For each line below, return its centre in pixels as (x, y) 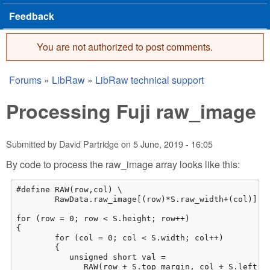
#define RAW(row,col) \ (69, 189)
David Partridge (89, 144)
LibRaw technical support (149, 80)
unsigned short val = (93, 257)
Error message (91, 64)
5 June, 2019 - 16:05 (173, 144)
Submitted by (33, 144)
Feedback (32, 16)
